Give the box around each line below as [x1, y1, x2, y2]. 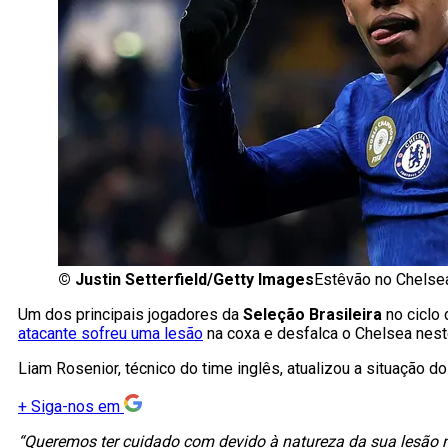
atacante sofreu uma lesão [18, 324, 203, 344]
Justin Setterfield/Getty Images [75, 270, 314, 290]
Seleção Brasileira [243, 305, 382, 325]
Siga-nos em [31, 397, 120, 417]
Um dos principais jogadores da [18, 305, 243, 325]
